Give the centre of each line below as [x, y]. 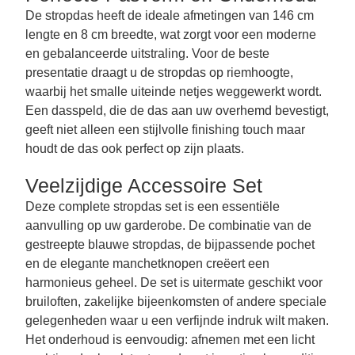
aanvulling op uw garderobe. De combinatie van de [168, 225]
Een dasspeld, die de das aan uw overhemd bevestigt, [177, 110]
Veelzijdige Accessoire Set [143, 185]
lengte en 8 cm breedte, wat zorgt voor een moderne [170, 34]
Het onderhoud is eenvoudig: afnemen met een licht [170, 339]
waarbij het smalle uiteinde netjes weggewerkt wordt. [173, 91]
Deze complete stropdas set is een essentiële [152, 206]
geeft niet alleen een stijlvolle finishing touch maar [165, 129]
